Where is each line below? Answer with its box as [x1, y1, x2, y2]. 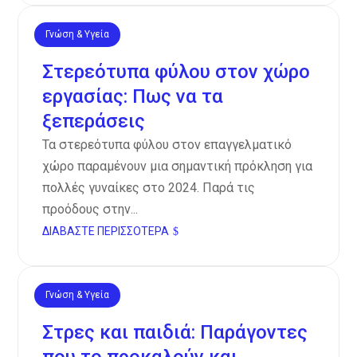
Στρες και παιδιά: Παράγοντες [42, 321, 308, 344]
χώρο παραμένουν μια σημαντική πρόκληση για [42, 159, 313, 175]
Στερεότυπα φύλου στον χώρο [42, 61, 311, 84]
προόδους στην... [42, 202, 139, 218]
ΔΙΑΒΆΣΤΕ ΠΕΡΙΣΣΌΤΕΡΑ [42, 225, 170, 238]
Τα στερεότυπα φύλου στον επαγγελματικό [42, 137, 292, 153]
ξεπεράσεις [42, 110, 146, 133]
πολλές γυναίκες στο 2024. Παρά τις [42, 180, 256, 196]
